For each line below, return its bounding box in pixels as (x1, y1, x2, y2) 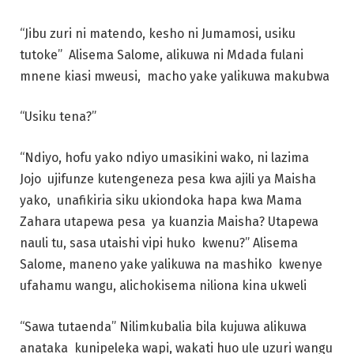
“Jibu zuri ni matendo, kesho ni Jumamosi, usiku (20, 25, 296, 41)
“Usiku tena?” (20, 109, 100, 125)
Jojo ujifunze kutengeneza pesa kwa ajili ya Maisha (20, 171, 316, 187)
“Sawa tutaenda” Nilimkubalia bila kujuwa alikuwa (20, 318, 307, 334)
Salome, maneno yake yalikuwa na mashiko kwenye (20, 257, 322, 273)
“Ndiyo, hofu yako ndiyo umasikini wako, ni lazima (20, 150, 309, 166)
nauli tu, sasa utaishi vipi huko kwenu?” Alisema (20, 235, 298, 251)
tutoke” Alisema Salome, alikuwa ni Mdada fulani (20, 47, 303, 62)
